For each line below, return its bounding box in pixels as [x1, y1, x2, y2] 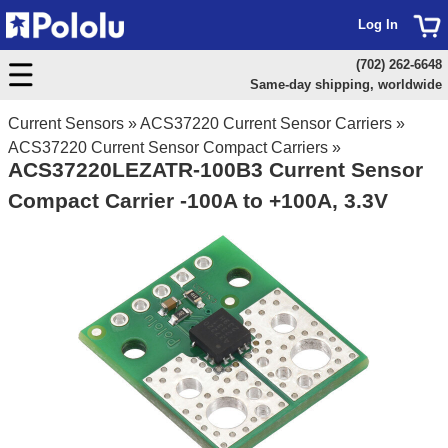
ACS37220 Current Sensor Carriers [140, 115, 392, 132]
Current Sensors [8, 115, 124, 132]
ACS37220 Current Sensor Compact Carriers [8, 139, 328, 156]
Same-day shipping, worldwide [249, 77, 442, 92]
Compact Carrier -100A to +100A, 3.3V [8, 189, 388, 212]
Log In [358, 17, 398, 32]
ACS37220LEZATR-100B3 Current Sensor [8, 158, 423, 181]
